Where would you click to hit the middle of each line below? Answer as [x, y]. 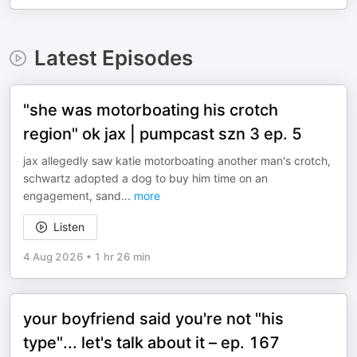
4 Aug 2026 [53, 257]
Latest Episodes [113, 58]
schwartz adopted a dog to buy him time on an [145, 178]
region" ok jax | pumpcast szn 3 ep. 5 [163, 134]
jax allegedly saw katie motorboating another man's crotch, [177, 161]
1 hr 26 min [122, 257]
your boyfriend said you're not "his [153, 319]
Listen [69, 227]
